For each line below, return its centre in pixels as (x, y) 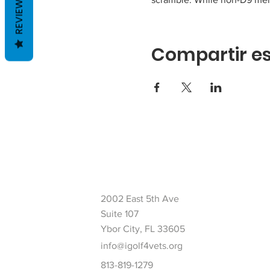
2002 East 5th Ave (140, 198)
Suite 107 (121, 213)
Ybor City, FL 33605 (143, 228)
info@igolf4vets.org (142, 245)
